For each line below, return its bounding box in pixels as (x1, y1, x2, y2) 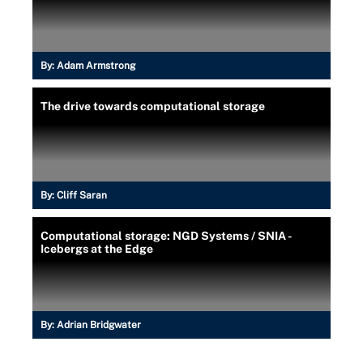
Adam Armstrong (57, 60, 135, 71)
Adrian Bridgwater (57, 319, 141, 331)
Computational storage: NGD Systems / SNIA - (41, 229, 293, 242)
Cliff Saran (57, 190, 107, 201)
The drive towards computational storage (41, 100, 265, 113)
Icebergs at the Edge (41, 242, 153, 255)
